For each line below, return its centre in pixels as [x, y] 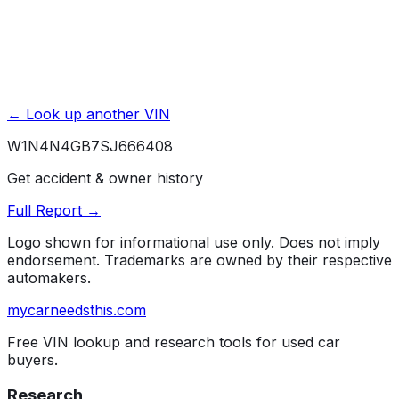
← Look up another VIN [89, 114]
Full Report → [54, 210]
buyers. [33, 359]
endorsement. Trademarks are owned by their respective [199, 260]
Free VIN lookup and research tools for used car [174, 342]
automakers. [49, 277]
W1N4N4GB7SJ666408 [90, 146]
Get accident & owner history [105, 178]
